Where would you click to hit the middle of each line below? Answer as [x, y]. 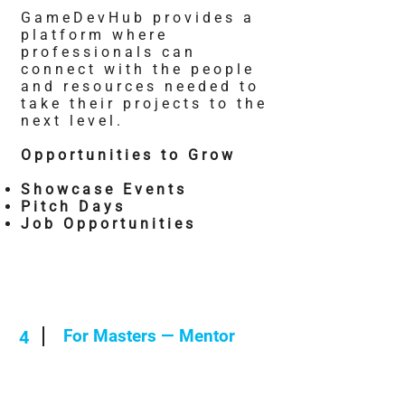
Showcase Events [104, 189]
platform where [94, 35]
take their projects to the [144, 104]
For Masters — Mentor [149, 336]
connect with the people [138, 69]
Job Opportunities [108, 224]
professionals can [108, 52]
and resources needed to [140, 86]
